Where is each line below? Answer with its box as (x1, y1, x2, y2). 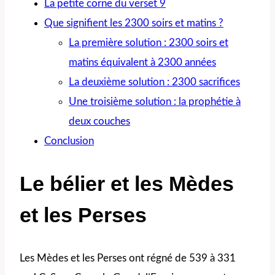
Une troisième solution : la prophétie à (69, 96, 241, 107)
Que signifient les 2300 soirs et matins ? (44, 18, 223, 29)
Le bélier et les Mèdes (20, 172, 234, 196)
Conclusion (44, 136, 94, 147)
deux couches (69, 116, 130, 127)
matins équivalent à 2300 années (69, 57, 216, 68)
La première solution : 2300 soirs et (69, 37, 228, 48)
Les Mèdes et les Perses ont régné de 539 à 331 (20, 252, 236, 263)
